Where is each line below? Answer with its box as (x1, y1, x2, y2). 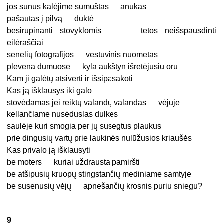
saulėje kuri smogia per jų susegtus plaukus (7, 122, 162, 131)
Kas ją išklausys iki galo (7, 86, 92, 95)
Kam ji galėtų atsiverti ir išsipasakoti (7, 74, 133, 83)
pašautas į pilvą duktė (7, 14, 94, 23)
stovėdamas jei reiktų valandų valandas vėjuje (7, 98, 180, 107)
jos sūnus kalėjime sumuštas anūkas (7, 2, 147, 11)
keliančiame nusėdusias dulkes (7, 110, 118, 119)
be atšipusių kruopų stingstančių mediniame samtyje (7, 170, 192, 179)
